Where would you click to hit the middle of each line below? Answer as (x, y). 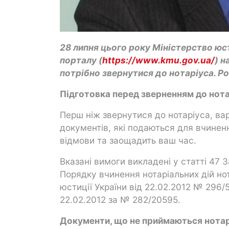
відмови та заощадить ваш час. (128, 140)
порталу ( (81, 60)
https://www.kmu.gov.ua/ (158, 60)
